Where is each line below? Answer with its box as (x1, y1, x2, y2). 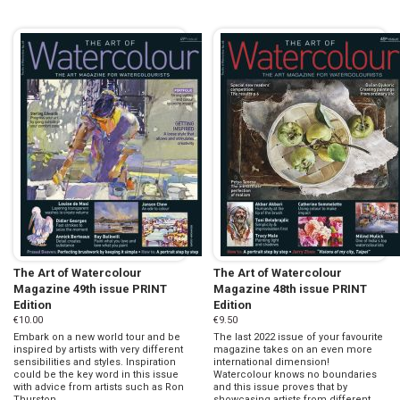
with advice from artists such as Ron (13, 381, 184, 394)
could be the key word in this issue (13, 369, 179, 381)
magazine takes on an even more (213, 344, 372, 356)
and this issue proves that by (213, 381, 347, 394)
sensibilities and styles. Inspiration (13, 356, 176, 369)
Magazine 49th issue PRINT (13, 282, 167, 296)
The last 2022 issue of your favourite (213, 331, 383, 344)
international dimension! (213, 356, 329, 369)
